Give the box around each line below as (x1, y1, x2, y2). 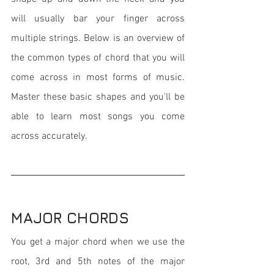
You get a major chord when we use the (11, 236, 185, 248)
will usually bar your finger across (11, 13, 185, 25)
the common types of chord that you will (11, 52, 185, 64)
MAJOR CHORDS (11, 209, 129, 226)
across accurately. (11, 130, 87, 143)
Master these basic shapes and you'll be (11, 91, 185, 103)
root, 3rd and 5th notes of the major (11, 256, 185, 268)
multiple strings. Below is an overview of (11, 32, 185, 45)
